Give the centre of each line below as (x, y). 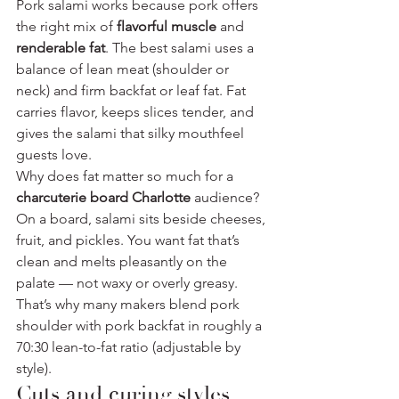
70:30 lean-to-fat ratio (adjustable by (130, 346)
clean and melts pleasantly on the (123, 261)
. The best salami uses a (181, 47)
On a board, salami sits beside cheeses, (142, 218)
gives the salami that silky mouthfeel (132, 133)
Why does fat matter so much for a (126, 175)
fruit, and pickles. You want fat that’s (130, 240)
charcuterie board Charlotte (103, 197)
